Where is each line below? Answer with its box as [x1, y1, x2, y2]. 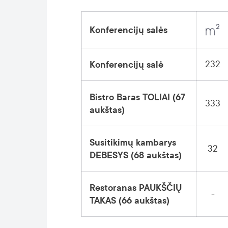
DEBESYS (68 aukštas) [90, 150, 182, 160]
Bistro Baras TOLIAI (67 [90, 92, 185, 102]
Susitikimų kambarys [90, 137, 176, 148]
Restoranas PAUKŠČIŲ [90, 183, 182, 193]
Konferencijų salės [90, 25, 167, 35]
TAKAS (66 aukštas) [90, 195, 169, 206]
